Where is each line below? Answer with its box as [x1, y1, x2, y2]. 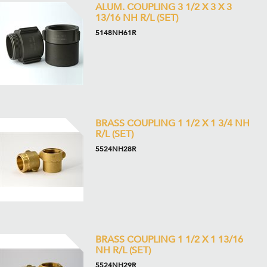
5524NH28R [95, 144, 136, 154]
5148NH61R [95, 28, 136, 38]
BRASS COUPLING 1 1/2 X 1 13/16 [95, 233, 243, 246]
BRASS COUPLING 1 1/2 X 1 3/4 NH [95, 117, 250, 130]
